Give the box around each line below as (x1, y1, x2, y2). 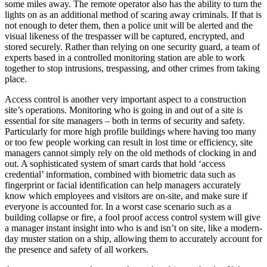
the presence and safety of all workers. (5, 244, 148, 255)
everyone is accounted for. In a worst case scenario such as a (5, 201, 231, 212)
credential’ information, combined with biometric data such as (5, 169, 235, 180)
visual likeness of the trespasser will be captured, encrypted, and (5, 31, 244, 42)
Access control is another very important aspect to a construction (5, 94, 246, 105)
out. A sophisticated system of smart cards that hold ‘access (5, 159, 225, 169)
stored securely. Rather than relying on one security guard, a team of (5, 42, 260, 52)
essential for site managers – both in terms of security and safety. (5, 116, 245, 126)
